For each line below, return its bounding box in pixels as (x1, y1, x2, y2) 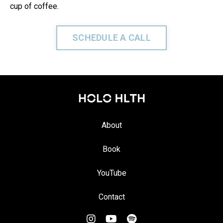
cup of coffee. (10, 1, 59, 11)
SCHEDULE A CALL (72, 32, 151, 43)
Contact (98, 192, 125, 202)
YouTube (97, 168, 126, 178)
